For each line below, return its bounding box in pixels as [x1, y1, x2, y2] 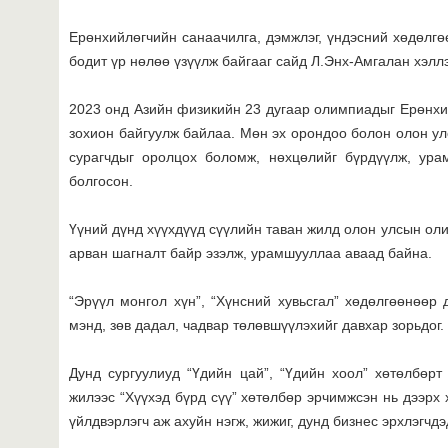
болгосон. [69, 172, 133, 189]
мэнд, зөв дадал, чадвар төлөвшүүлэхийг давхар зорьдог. [69, 316, 444, 333]
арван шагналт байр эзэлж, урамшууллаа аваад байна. [69, 244, 432, 261]
